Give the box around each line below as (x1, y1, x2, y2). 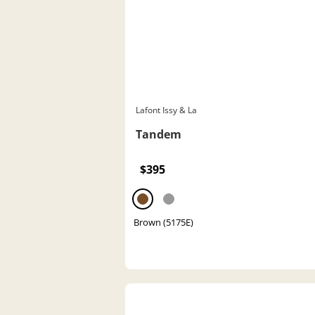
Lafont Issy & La (136, 103, 197, 116)
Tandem (136, 126, 181, 142)
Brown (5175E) (134, 215, 193, 229)
